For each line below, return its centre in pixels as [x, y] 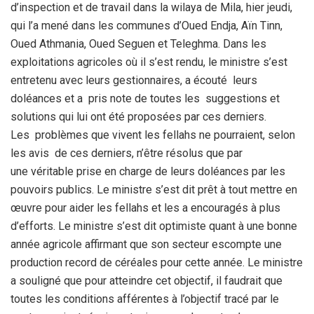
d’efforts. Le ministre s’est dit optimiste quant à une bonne [154, 226]
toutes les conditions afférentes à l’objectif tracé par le [145, 299]
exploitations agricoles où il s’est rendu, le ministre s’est [149, 62]
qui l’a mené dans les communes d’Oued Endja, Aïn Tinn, [146, 25]
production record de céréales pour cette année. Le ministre [157, 262]
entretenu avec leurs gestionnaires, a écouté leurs [134, 80]
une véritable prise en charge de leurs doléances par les [148, 171]
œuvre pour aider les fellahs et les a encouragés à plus [145, 207]
